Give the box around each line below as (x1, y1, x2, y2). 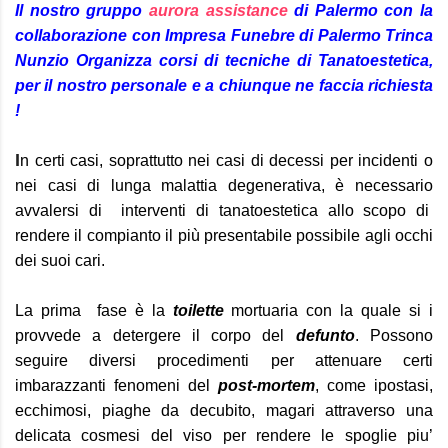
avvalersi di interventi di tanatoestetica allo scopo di (15, 202, 433, 219)
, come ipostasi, (315, 377, 433, 394)
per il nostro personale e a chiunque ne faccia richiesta (15, 77, 433, 94)
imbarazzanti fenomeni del (15, 377, 218, 394)
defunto (295, 327, 355, 344)
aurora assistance (148, 2, 288, 19)
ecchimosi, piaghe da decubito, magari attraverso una (15, 402, 433, 419)
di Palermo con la (287, 2, 433, 19)
